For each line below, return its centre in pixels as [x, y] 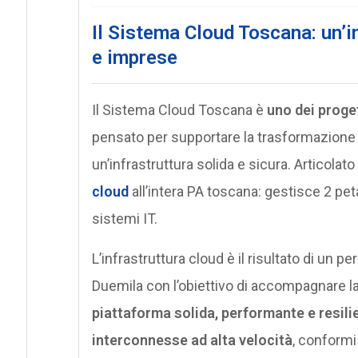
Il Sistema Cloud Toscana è [179, 109]
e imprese [134, 57]
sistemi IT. [124, 218]
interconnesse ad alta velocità [192, 340]
